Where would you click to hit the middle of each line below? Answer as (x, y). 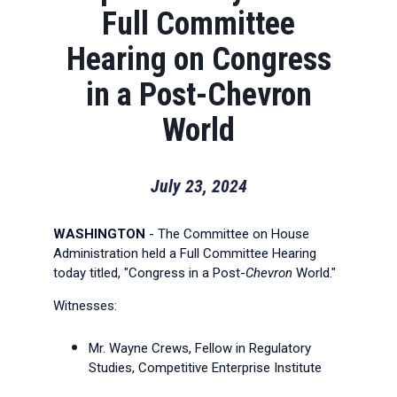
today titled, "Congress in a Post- (149, 273)
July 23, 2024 (198, 186)
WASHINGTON (99, 234)
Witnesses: (87, 306)
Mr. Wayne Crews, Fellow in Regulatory (200, 348)
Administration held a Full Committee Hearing (185, 253)
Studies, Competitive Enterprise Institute (205, 368)
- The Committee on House (229, 234)
